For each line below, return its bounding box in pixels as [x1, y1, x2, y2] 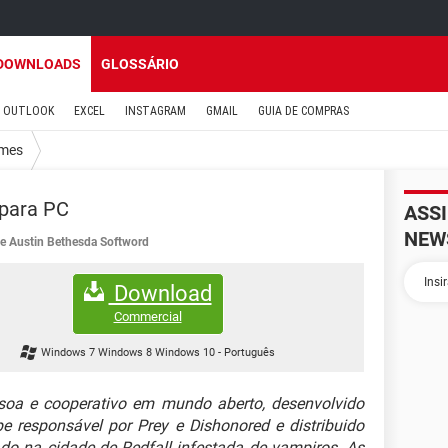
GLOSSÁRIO [101, 56, 179, 72]
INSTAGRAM [125, 104, 186, 118]
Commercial [113, 308, 182, 324]
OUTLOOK [3, 104, 54, 118]
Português [223, 346, 275, 360]
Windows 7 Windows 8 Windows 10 [40, 346, 218, 360]
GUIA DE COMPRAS [258, 104, 349, 118]
